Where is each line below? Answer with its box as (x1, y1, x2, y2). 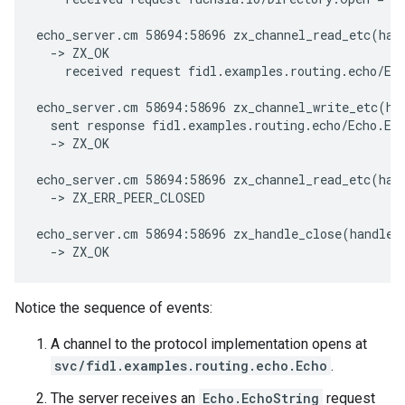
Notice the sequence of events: (14, 299, 212, 317)
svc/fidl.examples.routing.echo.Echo (54, 357, 327, 375)
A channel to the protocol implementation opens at (51, 335, 367, 353)
